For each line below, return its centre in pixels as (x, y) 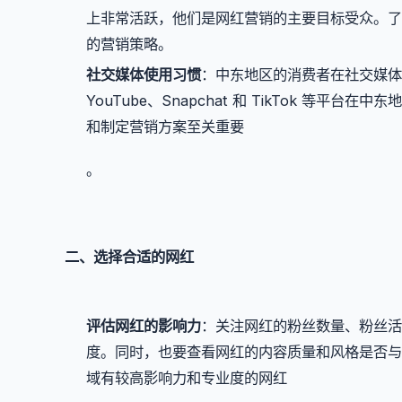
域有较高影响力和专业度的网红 (187, 377)
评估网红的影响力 (144, 325)
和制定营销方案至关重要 (165, 127)
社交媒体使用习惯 (144, 75)
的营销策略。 (129, 44)
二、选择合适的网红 (129, 257)
